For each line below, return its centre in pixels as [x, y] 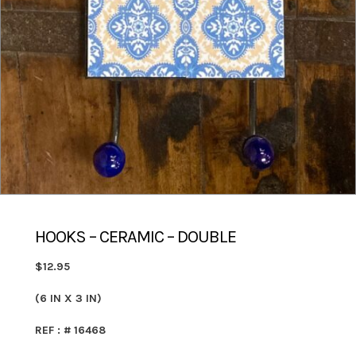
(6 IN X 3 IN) [68, 299]
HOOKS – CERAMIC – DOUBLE [135, 237]
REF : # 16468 [70, 330]
